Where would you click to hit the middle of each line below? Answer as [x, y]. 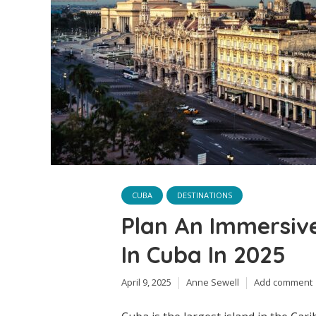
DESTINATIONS [205, 195]
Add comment [283, 282]
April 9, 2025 [146, 282]
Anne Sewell [213, 282]
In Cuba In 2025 [203, 255]
